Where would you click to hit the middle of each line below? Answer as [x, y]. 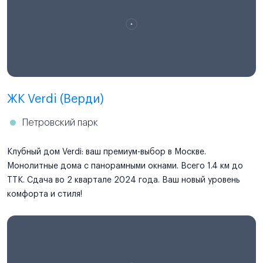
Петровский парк [60, 122]
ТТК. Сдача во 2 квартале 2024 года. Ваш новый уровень [124, 180]
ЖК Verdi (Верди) [55, 99]
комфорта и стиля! [45, 194]
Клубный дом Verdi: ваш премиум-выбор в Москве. [107, 152]
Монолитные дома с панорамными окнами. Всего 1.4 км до [125, 166]
